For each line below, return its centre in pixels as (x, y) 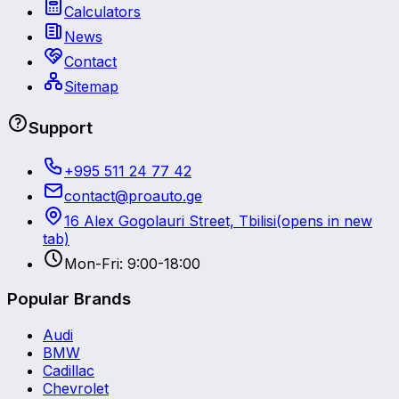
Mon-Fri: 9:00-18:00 (132, 263)
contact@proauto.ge (133, 195)
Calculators (102, 12)
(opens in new (324, 220)
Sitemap (91, 87)
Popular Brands (69, 299)
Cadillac (69, 370)
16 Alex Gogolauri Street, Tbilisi (170, 220)
